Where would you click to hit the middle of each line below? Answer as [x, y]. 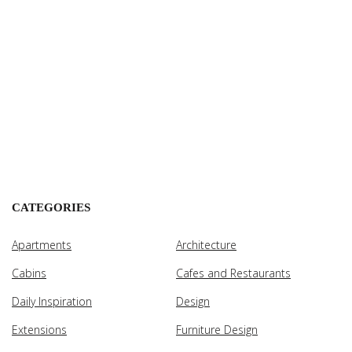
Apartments [42, 244]
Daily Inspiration [52, 301]
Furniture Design [217, 329]
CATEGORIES [51, 207]
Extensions [39, 329]
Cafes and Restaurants [233, 273]
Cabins [29, 273]
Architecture [206, 244]
